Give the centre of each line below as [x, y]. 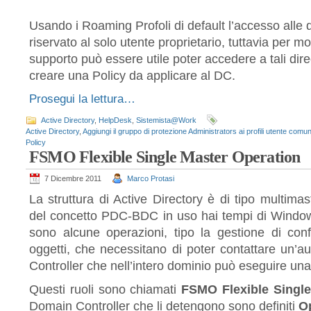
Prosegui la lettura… [82, 99]
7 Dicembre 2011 [73, 178]
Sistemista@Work [166, 120]
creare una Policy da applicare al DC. [132, 76]
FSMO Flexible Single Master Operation [165, 157]
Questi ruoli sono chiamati [106, 289]
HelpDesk [115, 120]
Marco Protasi [151, 178]
